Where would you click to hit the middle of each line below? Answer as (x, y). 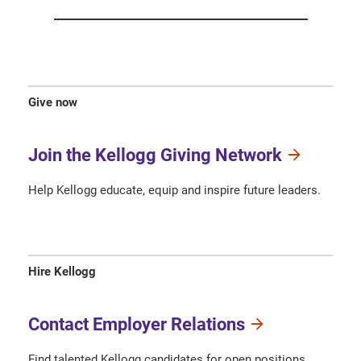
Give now (53, 103)
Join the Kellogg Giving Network (155, 155)
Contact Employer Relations (137, 324)
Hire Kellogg (62, 271)
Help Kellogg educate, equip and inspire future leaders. (174, 190)
